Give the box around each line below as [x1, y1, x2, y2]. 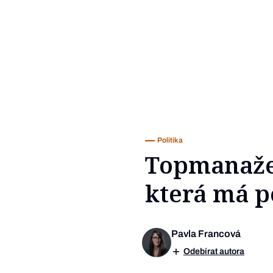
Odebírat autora [183, 247, 244, 257]
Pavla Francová [171, 229, 241, 239]
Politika [157, 136, 183, 145]
